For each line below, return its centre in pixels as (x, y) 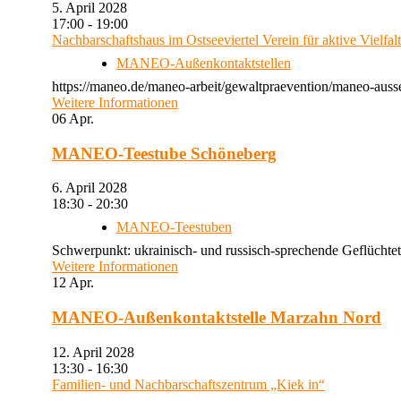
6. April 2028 (97, 188)
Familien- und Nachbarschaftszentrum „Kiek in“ (188, 384)
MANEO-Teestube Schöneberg (164, 153)
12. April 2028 (100, 352)
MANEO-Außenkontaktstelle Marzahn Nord (217, 318)
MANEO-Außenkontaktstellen (204, 63)
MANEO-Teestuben (174, 227)
